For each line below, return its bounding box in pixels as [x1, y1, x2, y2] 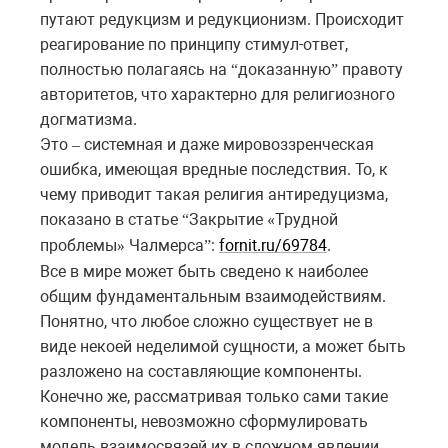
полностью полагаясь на [40, 60, 231, 80]
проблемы [40, 236, 117, 256]
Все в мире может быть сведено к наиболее [40, 262, 368, 282]
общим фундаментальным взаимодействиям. [40, 287, 386, 307]
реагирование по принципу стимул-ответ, [40, 35, 348, 55]
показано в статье [40, 210, 182, 230]
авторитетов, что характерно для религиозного [40, 85, 395, 105]
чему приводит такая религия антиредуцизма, [40, 185, 388, 205]
